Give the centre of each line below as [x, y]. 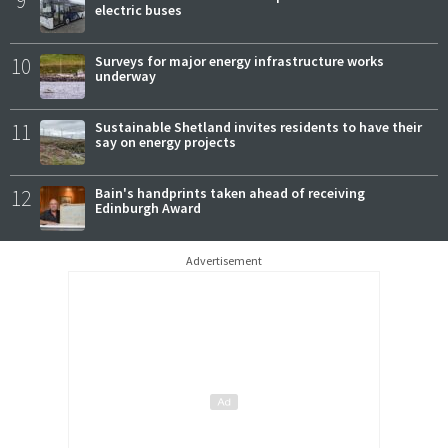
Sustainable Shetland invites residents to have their [258, 127]
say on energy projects [165, 142]
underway [125, 76]
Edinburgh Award [148, 208]
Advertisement [224, 261]
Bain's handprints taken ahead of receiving [230, 193]
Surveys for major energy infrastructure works [239, 61]
